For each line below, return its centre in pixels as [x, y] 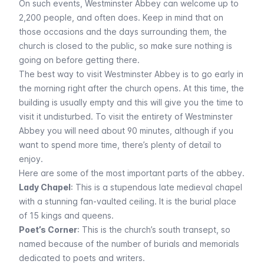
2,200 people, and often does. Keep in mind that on [121, 18]
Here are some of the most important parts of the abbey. [132, 173]
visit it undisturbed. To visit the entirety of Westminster [126, 117]
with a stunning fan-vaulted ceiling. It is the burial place [128, 202]
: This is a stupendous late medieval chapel [156, 187]
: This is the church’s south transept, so [154, 230]
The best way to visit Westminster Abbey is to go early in [131, 74]
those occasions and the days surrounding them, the [123, 32]
